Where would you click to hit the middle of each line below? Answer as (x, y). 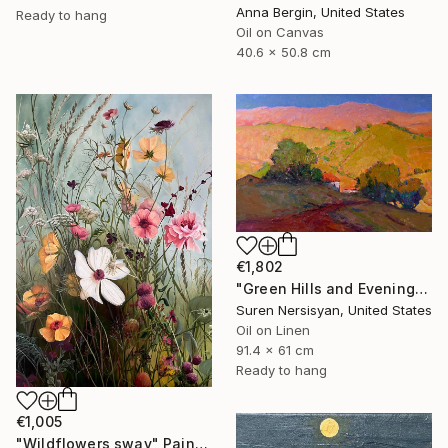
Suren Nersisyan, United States (334, 309)
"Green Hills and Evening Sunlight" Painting (421, 288)
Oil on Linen (273, 329)
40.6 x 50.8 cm (283, 52)
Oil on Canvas (280, 32)
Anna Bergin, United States (320, 12)
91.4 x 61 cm (275, 349)
